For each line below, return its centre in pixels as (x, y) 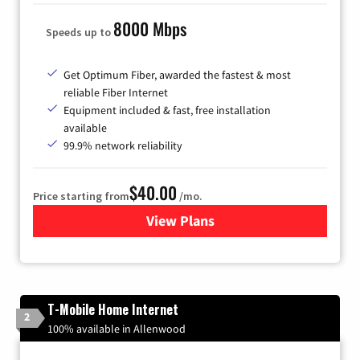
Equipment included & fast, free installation (167, 110)
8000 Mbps (150, 29)
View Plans (180, 221)
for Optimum (220, 221)
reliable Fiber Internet (116, 93)
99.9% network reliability (123, 146)
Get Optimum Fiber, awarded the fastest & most (177, 75)
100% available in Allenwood (117, 329)
